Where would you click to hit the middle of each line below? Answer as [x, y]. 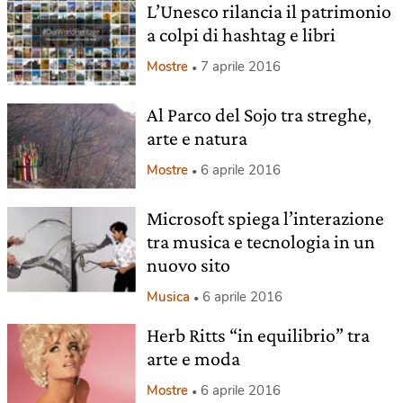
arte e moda [193, 358]
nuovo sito [188, 264]
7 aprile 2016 [240, 66]
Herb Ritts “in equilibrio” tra [258, 335]
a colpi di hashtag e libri [241, 34]
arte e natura [197, 138]
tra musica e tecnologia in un [260, 241]
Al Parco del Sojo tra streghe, [259, 114]
